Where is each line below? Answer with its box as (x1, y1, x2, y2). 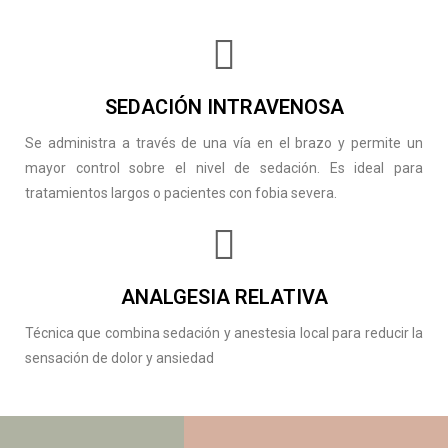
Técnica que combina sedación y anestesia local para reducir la (25, 324, 423, 341)
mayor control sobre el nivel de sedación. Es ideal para (25, 159, 423, 176)
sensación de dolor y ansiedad (25, 349, 214, 366)
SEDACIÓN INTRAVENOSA (104, 94, 344, 119)
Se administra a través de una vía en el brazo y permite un (25, 134, 423, 151)
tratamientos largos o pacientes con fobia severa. (25, 184, 337, 201)
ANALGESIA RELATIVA (120, 284, 328, 309)
